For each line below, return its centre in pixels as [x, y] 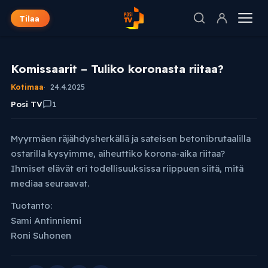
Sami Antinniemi [46, 221]
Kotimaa [27, 87]
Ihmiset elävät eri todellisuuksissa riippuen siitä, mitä [127, 168]
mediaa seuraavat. [50, 183]
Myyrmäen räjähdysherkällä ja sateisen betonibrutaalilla [130, 138]
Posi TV [26, 104]
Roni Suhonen [41, 236]
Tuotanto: [31, 206]
